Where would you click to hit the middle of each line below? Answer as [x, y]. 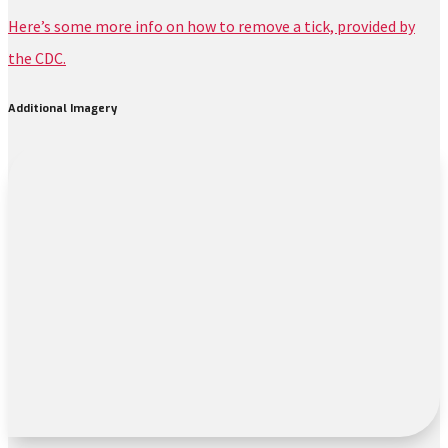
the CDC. [37, 58]
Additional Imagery [62, 108]
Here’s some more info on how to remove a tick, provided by [211, 26]
